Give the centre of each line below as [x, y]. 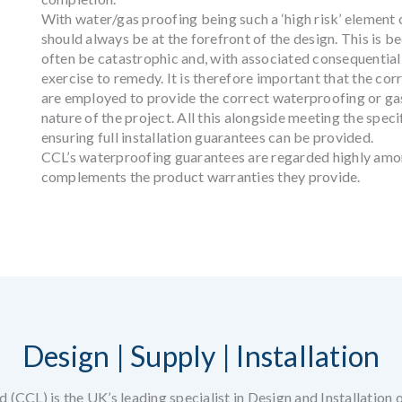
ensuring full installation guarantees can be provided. [207, 137]
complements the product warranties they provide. [201, 176]
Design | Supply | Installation [201, 356]
